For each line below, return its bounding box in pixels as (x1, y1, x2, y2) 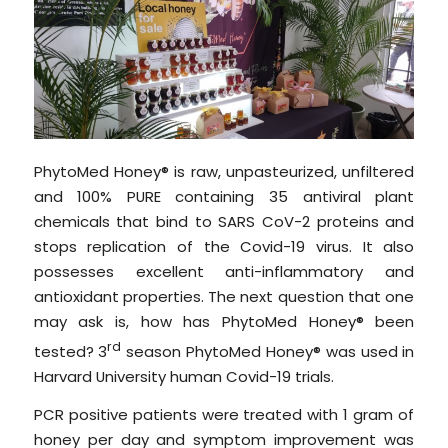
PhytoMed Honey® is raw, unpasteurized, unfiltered (33, 161, 415, 183)
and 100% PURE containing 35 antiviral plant (33, 186, 415, 208)
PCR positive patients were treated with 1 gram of (33, 403, 415, 425)
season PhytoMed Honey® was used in (121, 341, 415, 363)
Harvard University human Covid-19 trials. (33, 366, 334, 388)
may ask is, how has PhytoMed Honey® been (33, 311, 415, 333)
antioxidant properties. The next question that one (33, 286, 415, 308)
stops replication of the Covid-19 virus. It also (33, 236, 415, 258)
